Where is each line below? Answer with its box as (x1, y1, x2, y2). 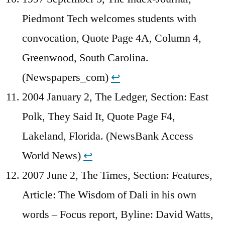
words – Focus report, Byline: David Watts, (22, 207, 213, 221)
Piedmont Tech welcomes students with (22, 11, 196, 26)
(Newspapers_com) (22, 70, 111, 84)
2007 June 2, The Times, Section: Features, (22, 168, 212, 182)
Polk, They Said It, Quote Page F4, (22, 109, 175, 124)
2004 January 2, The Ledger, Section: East (22, 89, 208, 104)
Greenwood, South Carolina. (22, 50, 149, 65)
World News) (22, 148, 83, 163)
